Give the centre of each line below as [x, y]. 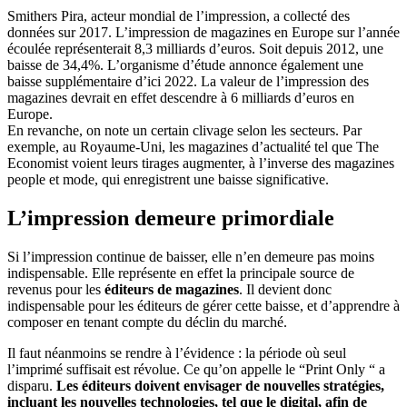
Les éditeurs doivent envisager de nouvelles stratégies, [218, 385]
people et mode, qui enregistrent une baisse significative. [168, 179]
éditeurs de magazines [170, 289]
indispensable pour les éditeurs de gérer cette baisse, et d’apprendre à [203, 305]
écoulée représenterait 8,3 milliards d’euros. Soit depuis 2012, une [195, 48]
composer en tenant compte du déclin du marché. [147, 322]
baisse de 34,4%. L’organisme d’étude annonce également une [185, 65]
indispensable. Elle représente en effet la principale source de [181, 273]
